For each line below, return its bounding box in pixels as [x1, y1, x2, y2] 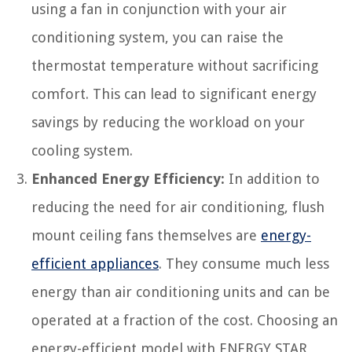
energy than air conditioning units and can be [31, 283, 330, 300]
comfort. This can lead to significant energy [31, 85, 317, 102]
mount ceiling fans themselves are [31, 226, 261, 244]
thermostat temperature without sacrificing [31, 57, 318, 74]
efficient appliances [31, 255, 159, 272]
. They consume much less [159, 255, 329, 272]
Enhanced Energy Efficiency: [31, 170, 225, 187]
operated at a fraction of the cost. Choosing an [31, 311, 338, 328]
